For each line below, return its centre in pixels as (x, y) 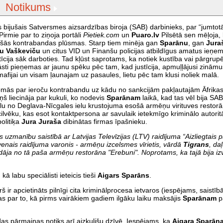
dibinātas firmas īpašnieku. (104, 121)
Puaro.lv (145, 35)
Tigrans (196, 144)
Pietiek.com (101, 35)
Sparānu (174, 43)
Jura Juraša (41, 121)
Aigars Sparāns (123, 175)
